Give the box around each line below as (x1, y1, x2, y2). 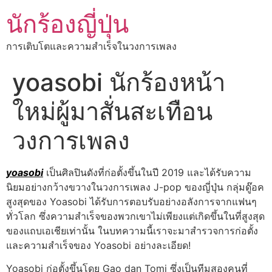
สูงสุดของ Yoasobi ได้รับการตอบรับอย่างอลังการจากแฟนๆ (6, 195, 257, 208)
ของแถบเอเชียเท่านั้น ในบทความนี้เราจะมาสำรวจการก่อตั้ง (6, 225, 258, 237)
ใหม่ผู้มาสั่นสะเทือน (12, 97, 212, 126)
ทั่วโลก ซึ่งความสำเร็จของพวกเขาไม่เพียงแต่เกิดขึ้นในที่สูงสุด (6, 210, 265, 222)
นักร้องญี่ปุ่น (6, 9, 129, 39)
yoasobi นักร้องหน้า (12, 67, 225, 97)
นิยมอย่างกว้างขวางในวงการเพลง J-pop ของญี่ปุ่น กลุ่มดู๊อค (6, 181, 264, 193)
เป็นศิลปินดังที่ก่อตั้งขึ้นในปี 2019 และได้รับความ (43, 166, 251, 178)
